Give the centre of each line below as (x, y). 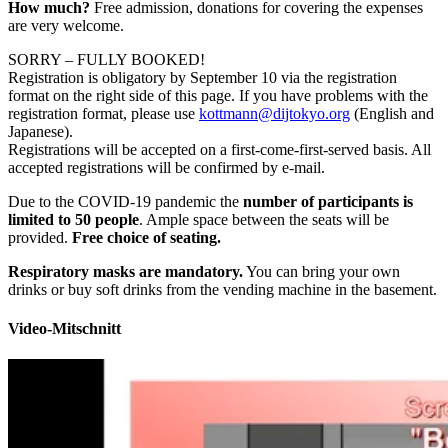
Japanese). (40, 131)
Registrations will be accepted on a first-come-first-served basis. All (219, 149)
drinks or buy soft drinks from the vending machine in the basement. (222, 289)
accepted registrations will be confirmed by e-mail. (166, 167)
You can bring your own (321, 271)
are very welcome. (66, 25)
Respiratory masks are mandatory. (125, 271)
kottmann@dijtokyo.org (274, 113)
